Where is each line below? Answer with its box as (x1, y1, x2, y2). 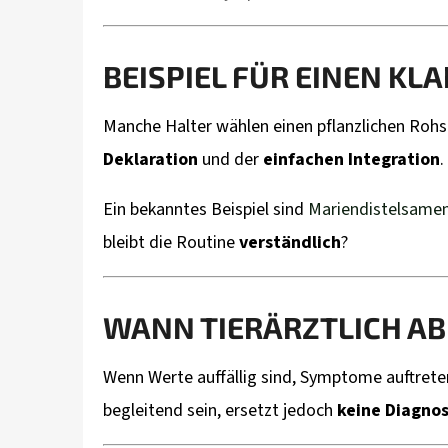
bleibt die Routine (103, 230, 239, 256)
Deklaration (103, 147, 198, 173)
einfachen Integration (263, 147, 440, 173)
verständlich (239, 230, 341, 256)
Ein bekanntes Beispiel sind (103, 197, 308, 223)
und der (198, 147, 263, 173)
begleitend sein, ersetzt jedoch (103, 398, 337, 424)
